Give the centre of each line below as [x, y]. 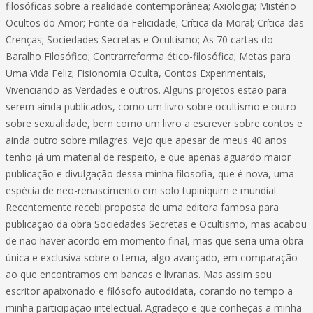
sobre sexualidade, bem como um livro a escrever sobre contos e [154, 123]
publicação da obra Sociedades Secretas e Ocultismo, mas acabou [156, 224]
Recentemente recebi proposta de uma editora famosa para [142, 207]
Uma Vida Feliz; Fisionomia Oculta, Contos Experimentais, [136, 73]
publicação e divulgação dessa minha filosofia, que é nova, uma [150, 174]
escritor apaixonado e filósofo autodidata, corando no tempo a [149, 291]
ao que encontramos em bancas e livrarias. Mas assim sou [139, 274]
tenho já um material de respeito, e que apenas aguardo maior [148, 157]
